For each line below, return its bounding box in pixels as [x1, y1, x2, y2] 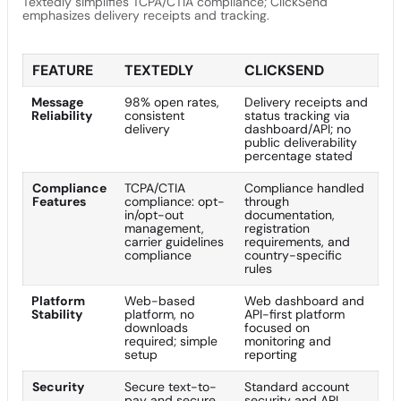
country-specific [244, 246, 342, 263]
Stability [31, 305, 82, 322]
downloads [124, 319, 188, 336]
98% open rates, [124, 93, 219, 110]
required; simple [124, 332, 218, 349]
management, [124, 219, 204, 236]
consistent [124, 107, 184, 124]
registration [244, 219, 310, 236]
